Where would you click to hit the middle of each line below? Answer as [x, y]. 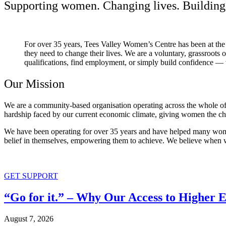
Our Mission [34, 83]
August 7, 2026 [29, 218]
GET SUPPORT [31, 176]
